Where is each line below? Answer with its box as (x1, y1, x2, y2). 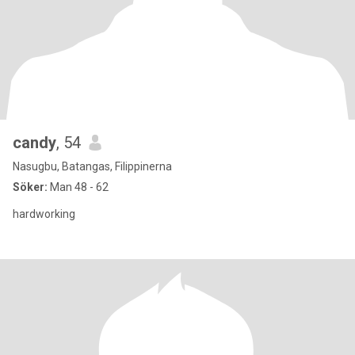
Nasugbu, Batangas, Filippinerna (13, 160, 172, 173)
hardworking (13, 208, 75, 220)
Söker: (13, 181, 48, 193)
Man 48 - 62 (48, 181, 109, 193)
